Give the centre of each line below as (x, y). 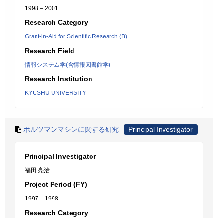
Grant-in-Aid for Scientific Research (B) (76, 36)
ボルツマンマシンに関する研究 (71, 129)
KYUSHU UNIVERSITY (55, 93)
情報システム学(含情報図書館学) (68, 65)
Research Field (50, 51)
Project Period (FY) (56, 184)
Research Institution (59, 79)
